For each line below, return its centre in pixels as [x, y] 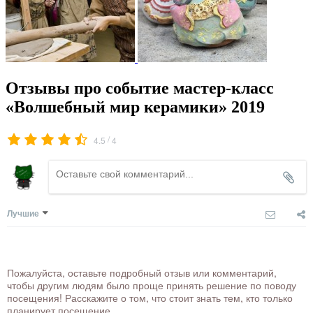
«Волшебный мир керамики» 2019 [135, 107]
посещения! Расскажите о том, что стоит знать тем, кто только [150, 298]
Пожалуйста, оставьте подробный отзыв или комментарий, [142, 273]
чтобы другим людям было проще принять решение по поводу [152, 285]
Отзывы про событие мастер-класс [140, 88]
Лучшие [23, 213]
